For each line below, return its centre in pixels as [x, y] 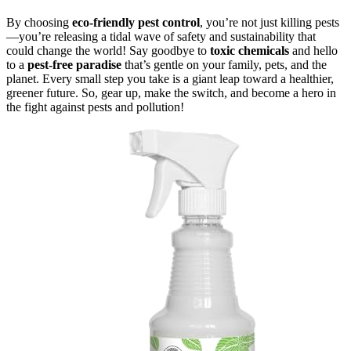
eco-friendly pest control [136, 22]
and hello [313, 50]
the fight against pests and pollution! [95, 107]
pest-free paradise [74, 64]
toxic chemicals [250, 50]
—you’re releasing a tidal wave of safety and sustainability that [161, 36]
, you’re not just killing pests [270, 22]
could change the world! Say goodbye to [108, 50]
